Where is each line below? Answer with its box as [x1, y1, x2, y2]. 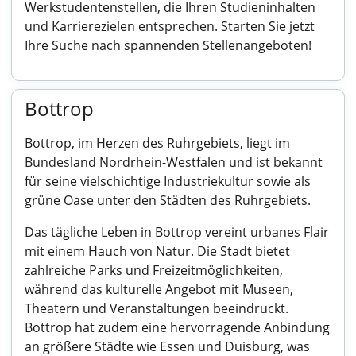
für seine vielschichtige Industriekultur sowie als [25, 172, 311, 190]
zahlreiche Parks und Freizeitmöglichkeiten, [25, 261, 283, 279]
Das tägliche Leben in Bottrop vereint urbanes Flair [25, 223, 329, 241]
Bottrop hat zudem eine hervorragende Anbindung [25, 319, 330, 336]
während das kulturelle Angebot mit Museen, [25, 281, 293, 298]
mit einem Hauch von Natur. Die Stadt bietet [25, 242, 290, 260]
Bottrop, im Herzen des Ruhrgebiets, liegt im [25, 134, 290, 152]
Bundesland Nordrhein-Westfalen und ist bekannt [25, 153, 323, 171]
